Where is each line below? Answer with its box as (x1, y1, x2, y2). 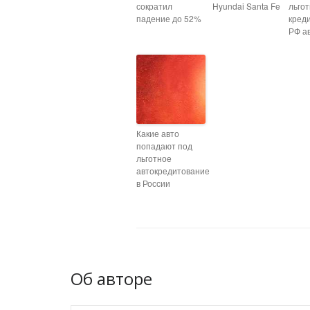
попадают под (136, 140, 192, 152)
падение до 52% (136, 12, 201, 24)
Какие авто (136, 127, 179, 139)
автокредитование (136, 165, 210, 176)
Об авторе (71, 267, 152, 290)
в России (136, 177, 170, 189)
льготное (136, 152, 172, 164)
